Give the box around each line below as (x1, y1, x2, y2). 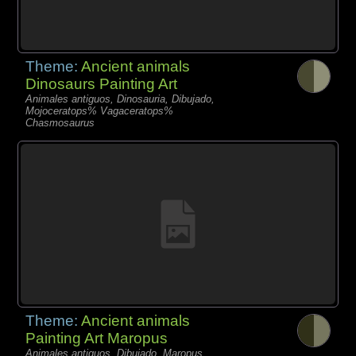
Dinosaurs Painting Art (25, 75, 178, 93)
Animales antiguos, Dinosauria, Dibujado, (25, 93, 215, 106)
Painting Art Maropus (25, 330, 168, 347)
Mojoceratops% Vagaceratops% (25, 105, 174, 118)
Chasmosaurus (25, 117, 95, 130)
